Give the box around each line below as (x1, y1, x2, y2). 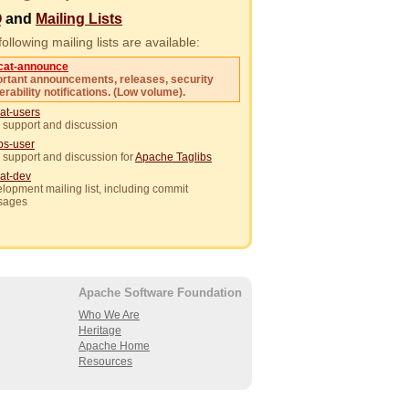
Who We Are (79, 309, 140, 322)
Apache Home (79, 340, 150, 353)
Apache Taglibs (135, 151, 212, 164)
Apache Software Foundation (79, 286, 242, 300)
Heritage (79, 324, 121, 338)
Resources (79, 355, 132, 369)
